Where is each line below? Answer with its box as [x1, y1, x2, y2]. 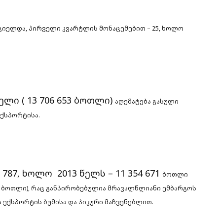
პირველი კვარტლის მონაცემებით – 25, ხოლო [29, 24, 184, 33]
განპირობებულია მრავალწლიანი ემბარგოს [46, 184, 196, 192]
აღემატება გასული [115, 97, 179, 106]
